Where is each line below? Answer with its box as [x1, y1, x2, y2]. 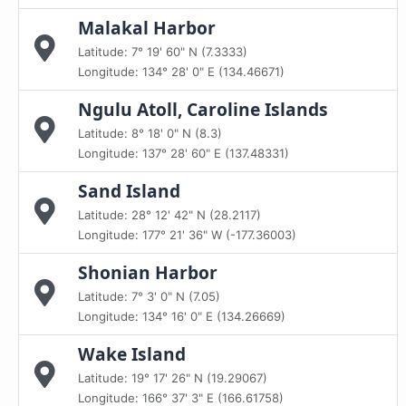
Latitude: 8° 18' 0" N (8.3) [78, 125, 222, 140]
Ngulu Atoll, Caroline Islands [78, 96, 328, 121]
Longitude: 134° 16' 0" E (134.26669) [78, 308, 285, 324]
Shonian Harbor [78, 259, 217, 285]
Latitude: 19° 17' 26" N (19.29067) [78, 370, 267, 385]
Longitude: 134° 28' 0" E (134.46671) [78, 63, 285, 79]
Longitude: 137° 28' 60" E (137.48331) [78, 145, 289, 160]
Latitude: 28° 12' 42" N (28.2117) [78, 207, 261, 222]
